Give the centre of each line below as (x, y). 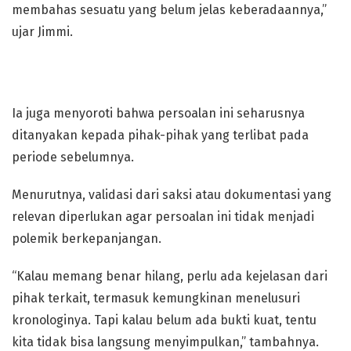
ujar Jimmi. (42, 32)
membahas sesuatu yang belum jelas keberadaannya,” (169, 10)
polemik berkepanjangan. (87, 239)
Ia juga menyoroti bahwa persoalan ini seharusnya (158, 113)
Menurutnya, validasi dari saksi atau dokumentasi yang (172, 195)
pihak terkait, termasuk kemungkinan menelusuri (156, 298)
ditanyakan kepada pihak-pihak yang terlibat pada (160, 135)
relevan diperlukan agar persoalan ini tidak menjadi (163, 217)
